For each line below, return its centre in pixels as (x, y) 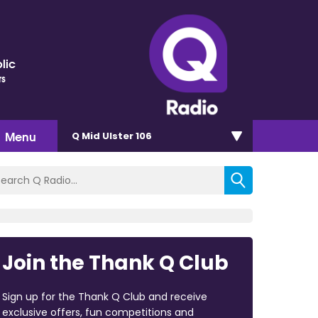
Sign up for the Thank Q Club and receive (104, 296)
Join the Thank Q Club (115, 263)
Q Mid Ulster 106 (112, 136)
